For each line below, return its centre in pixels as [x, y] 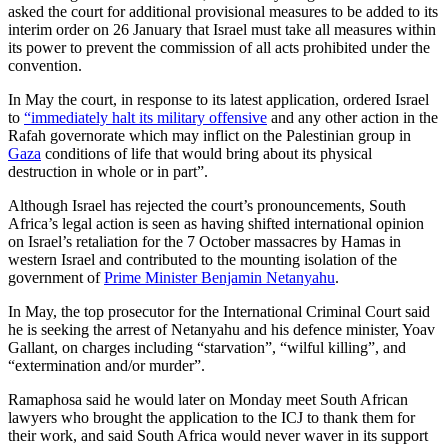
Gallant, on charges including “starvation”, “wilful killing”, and [207, 347]
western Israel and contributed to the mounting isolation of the [202, 259]
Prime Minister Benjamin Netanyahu [219, 277]
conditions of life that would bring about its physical [206, 153]
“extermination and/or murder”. [108, 365]
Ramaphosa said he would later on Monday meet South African [208, 399]
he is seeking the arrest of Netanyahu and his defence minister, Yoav [221, 329]
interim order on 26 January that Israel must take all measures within [222, 29]
